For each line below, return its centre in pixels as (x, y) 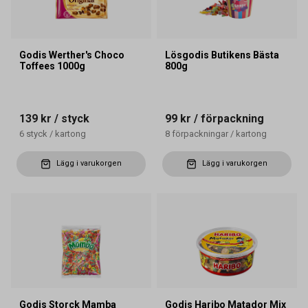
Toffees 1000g (52, 66)
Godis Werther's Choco (72, 55)
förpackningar (200, 133)
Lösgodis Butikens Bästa (222, 55)
